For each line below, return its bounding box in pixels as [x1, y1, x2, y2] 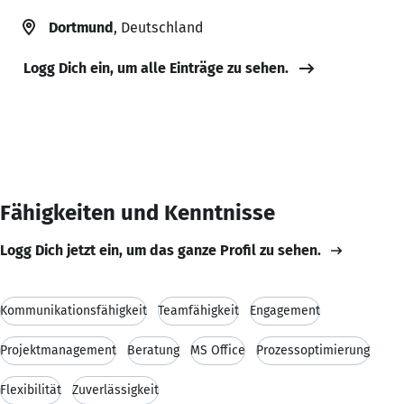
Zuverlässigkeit [72, 381, 159, 398]
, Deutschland [114, 18, 203, 36]
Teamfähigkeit [158, 302, 239, 318]
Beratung [127, 342, 179, 358]
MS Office [190, 342, 245, 358]
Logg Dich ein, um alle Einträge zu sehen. [23, 59, 289, 77]
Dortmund [49, 18, 114, 36]
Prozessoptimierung [256, 342, 370, 358]
